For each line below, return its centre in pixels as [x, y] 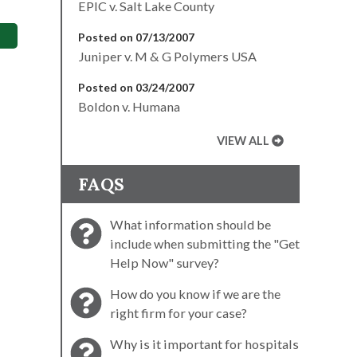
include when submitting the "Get [205, 243]
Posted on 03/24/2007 [136, 87]
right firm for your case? [178, 312]
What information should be [190, 224]
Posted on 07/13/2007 [136, 37]
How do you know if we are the [195, 293]
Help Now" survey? [165, 262]
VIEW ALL [243, 140]
